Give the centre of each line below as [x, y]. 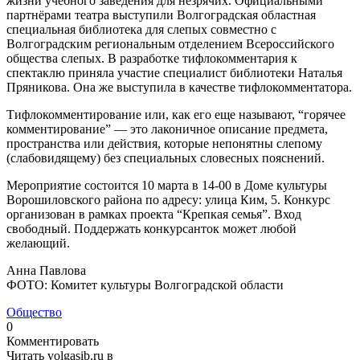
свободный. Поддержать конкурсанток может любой [151, 228]
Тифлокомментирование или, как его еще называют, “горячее [176, 114]
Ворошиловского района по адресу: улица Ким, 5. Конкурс [168, 199]
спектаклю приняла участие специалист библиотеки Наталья [174, 72]
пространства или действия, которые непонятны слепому [164, 143]
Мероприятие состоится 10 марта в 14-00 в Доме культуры [167, 185]
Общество [34, 312]
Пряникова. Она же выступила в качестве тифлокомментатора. [179, 87]
